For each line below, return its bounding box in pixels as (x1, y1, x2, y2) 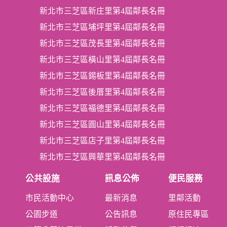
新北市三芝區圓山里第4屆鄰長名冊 (40, 120, 165, 129)
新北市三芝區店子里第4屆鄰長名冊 (40, 136, 165, 145)
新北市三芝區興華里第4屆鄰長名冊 (40, 152, 165, 161)
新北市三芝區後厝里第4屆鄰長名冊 (40, 87, 165, 96)
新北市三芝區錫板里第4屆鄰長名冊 (40, 71, 165, 80)
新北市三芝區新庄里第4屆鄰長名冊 (40, 6, 165, 15)
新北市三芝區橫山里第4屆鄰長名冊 (40, 55, 165, 64)
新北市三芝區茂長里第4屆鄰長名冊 (40, 39, 165, 48)
